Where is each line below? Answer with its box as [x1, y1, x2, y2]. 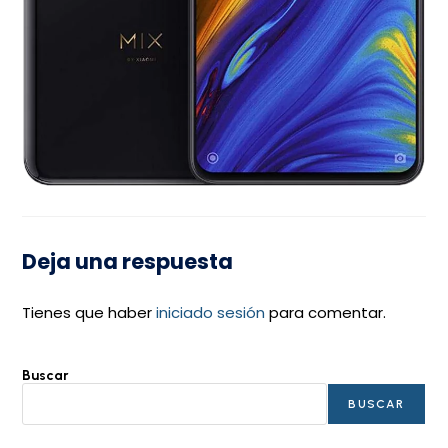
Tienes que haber [22, 302, 157, 324]
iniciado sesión [156, 302, 266, 324]
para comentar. [265, 302, 387, 324]
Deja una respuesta [22, 247, 234, 277]
